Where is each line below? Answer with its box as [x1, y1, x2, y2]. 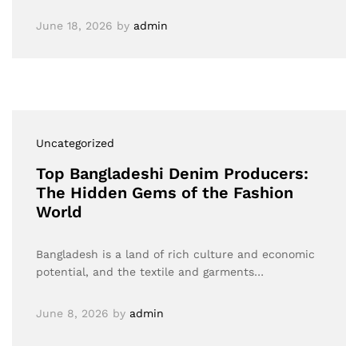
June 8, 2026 [36, 307, 109, 320]
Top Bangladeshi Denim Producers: [36, 164, 308, 183]
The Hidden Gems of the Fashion [36, 183, 293, 202]
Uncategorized [36, 137, 114, 149]
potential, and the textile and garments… [36, 265, 264, 278]
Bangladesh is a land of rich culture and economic [36, 248, 315, 261]
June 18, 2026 [36, 19, 113, 32]
